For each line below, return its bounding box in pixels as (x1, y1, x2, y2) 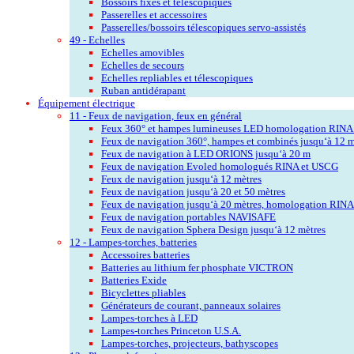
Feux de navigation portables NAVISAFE (101, 210, 276, 223)
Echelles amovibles (101, 46, 184, 58)
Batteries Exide (101, 273, 167, 286)
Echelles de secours (101, 58, 184, 71)
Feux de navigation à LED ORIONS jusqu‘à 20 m (101, 147, 311, 160)
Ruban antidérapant (101, 84, 186, 96)
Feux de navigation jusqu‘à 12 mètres (101, 172, 262, 185)
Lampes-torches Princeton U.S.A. (101, 324, 241, 337)
